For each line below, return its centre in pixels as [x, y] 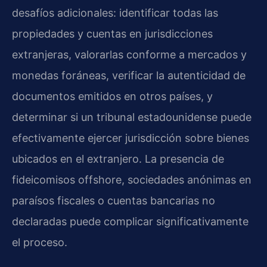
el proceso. [40, 243]
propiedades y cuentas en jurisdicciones [112, 34]
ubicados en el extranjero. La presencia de [118, 159]
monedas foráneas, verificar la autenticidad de [129, 76]
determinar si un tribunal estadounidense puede [132, 117]
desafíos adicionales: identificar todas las [115, 13]
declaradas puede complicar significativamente [130, 222]
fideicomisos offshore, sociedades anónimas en [132, 180]
